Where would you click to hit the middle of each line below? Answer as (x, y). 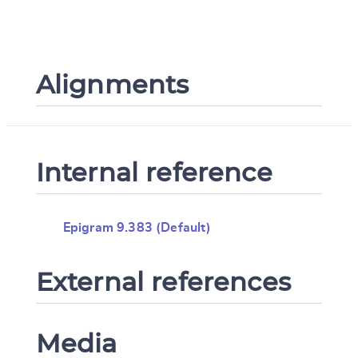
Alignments (112, 85)
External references (163, 282)
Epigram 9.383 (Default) (137, 228)
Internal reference (154, 173)
